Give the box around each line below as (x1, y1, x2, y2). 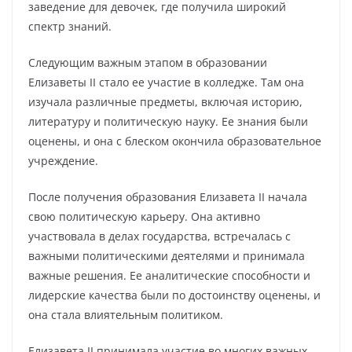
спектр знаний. (28, 19, 112, 34)
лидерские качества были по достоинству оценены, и (28, 288, 321, 302)
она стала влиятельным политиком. (28, 307, 223, 322)
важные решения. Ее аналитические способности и (28, 268, 310, 283)
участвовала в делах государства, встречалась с (28, 229, 291, 244)
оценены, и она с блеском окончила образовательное (28, 134, 321, 148)
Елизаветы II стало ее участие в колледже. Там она (28, 75, 304, 90)
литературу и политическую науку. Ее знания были (28, 114, 308, 129)
